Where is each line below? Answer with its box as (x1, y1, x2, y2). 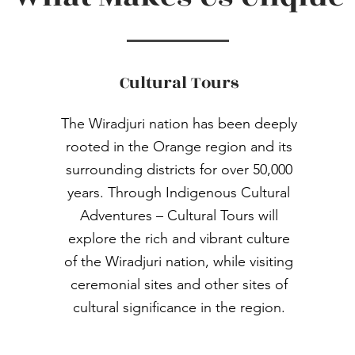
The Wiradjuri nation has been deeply (60, 115, 297, 132)
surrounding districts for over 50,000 (65, 161, 292, 178)
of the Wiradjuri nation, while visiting (64, 253, 294, 270)
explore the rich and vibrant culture (67, 230, 290, 247)
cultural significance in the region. (72, 299, 285, 316)
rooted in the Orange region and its (65, 138, 292, 155)
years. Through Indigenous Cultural (67, 184, 291, 201)
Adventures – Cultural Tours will (79, 207, 278, 224)
